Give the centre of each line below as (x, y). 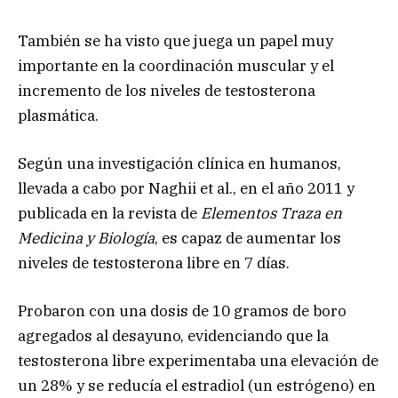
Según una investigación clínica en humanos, (179, 164)
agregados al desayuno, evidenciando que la (173, 336)
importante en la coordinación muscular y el (176, 65)
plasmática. (58, 115)
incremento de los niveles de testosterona (167, 90)
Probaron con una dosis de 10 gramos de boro (182, 311)
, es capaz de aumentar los (248, 239)
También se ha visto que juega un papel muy (175, 40)
